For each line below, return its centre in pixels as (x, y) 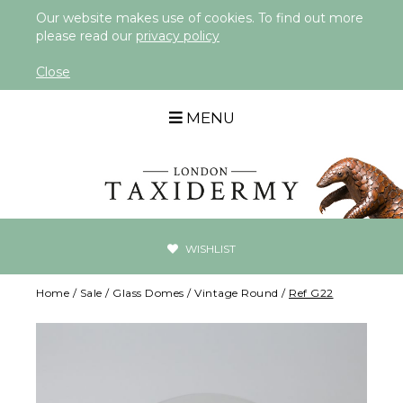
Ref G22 (311, 293)
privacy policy (178, 36)
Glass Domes (148, 293)
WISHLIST (209, 249)
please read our (86, 36)
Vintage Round (237, 293)
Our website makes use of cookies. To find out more (200, 18)
